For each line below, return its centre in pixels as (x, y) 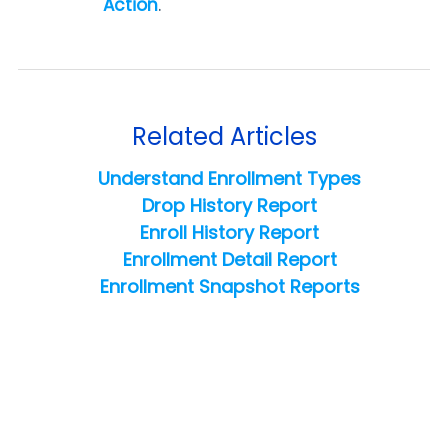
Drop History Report (229, 206)
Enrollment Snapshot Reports (229, 287)
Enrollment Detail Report (229, 260)
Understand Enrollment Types (229, 179)
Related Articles (224, 137)
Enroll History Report (229, 233)
